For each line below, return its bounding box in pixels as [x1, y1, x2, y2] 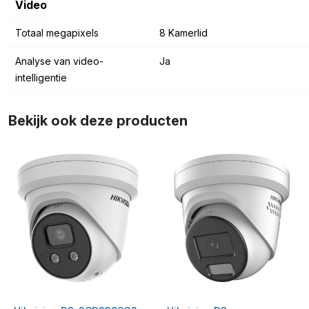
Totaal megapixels [15, 27, 99, 39]
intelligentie [15, 72, 67, 83]
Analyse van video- [15, 55, 103, 67]
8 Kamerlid [159, 27, 208, 39]
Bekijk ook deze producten [8, 112, 188, 129]
